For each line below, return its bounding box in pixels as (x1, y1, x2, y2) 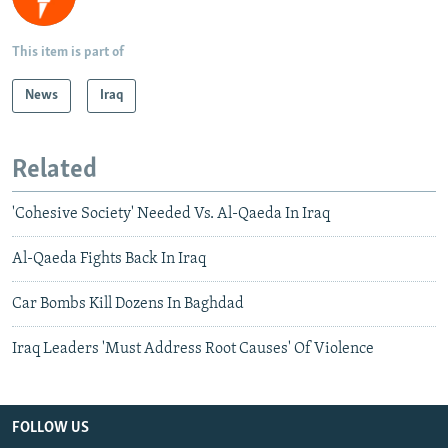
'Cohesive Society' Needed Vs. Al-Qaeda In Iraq (12, 206, 330, 223)
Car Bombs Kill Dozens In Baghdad (12, 296, 244, 313)
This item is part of (12, 44, 124, 60)
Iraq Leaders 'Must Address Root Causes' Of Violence (12, 341, 374, 358)
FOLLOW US (12, 420, 89, 437)
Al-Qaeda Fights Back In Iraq (12, 251, 206, 268)
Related (12, 156, 97, 184)
